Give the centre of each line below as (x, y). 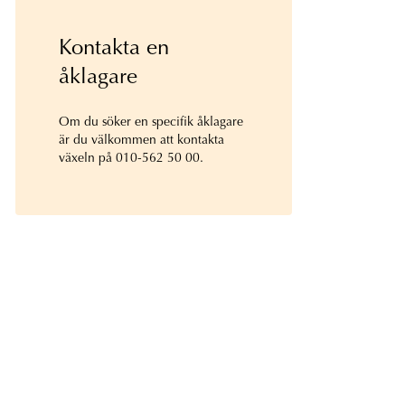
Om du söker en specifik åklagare (151, 122)
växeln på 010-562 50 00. (132, 159)
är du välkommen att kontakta (142, 141)
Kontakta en (114, 48)
